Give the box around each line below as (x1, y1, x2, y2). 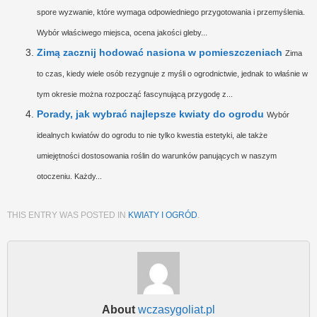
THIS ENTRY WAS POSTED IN (7, 210, 128, 221)
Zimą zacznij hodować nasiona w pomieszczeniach (37, 47, 282, 59)
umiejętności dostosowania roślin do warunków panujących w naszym (37, 151, 277, 161)
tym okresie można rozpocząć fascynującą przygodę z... (37, 90, 233, 99)
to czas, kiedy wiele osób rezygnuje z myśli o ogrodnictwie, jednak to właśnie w (37, 69, 308, 79)
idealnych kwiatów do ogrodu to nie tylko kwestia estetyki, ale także (37, 131, 267, 140)
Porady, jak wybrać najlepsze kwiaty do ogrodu (37, 108, 264, 120)
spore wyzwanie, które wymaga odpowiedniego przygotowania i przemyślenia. (37, 8, 305, 17)
